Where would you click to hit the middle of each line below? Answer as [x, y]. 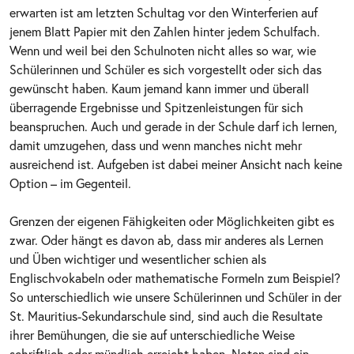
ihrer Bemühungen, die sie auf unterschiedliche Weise [152, 334]
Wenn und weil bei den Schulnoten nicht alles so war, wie [163, 50]
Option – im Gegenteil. [70, 183]
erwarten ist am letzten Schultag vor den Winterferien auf [164, 12]
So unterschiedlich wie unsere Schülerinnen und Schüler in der [175, 296]
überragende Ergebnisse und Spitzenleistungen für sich [156, 107]
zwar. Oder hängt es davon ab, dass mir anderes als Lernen [166, 239]
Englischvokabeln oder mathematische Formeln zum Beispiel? [175, 277]
